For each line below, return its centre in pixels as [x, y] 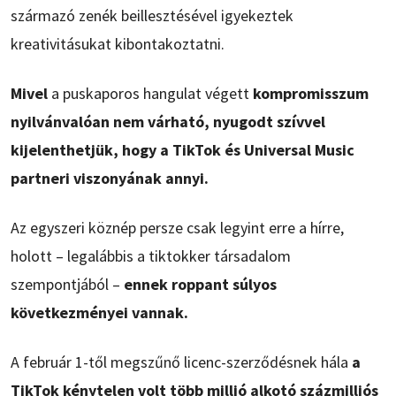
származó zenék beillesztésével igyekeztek [152, 16]
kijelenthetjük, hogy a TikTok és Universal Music [183, 150]
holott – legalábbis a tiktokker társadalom [151, 256]
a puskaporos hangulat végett [150, 94]
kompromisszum [311, 94]
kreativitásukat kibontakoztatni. [118, 44]
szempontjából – [65, 285]
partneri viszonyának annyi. [110, 179]
